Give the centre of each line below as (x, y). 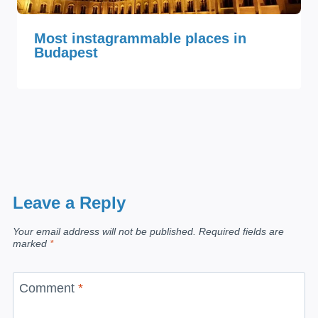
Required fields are (241, 231)
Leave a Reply (69, 203)
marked (31, 243)
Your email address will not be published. (104, 231)
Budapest (66, 53)
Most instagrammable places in (140, 39)
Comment (48, 289)
